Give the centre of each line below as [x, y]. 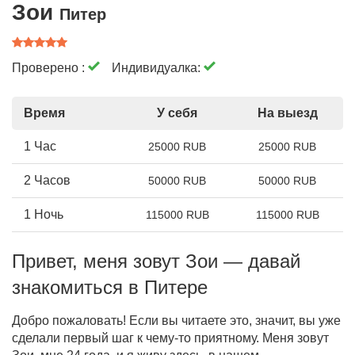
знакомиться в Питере [110, 288]
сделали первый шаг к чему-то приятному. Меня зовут [170, 338]
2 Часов [47, 181]
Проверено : [50, 68]
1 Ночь [44, 215]
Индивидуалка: [158, 68]
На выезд [287, 113]
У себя [177, 113]
